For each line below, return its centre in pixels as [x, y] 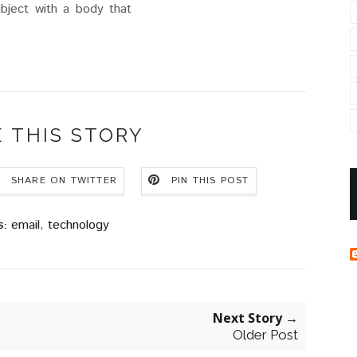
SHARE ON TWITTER [64, 180]
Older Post [265, 334]
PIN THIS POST [210, 180]
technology [78, 225]
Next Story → [255, 318]
